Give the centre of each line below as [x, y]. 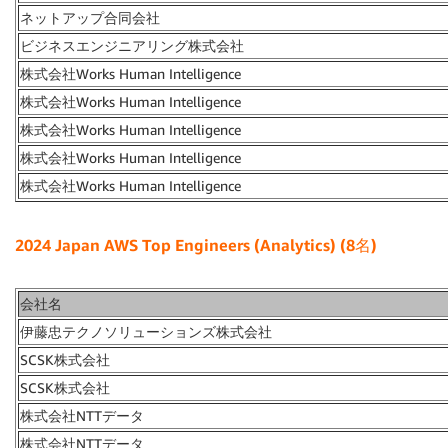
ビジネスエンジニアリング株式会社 [132, 46]
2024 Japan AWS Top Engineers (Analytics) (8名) [196, 245]
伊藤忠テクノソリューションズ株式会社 [146, 332]
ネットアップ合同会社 [90, 18]
